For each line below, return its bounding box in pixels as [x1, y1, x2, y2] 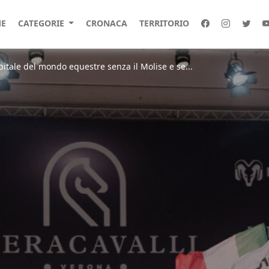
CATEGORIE [17, 17, 67, 29]
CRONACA [85, 17, 127, 29]
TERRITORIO [139, 17, 189, 29]
